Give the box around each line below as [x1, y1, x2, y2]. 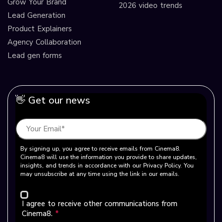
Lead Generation [7, 10, 65, 20]
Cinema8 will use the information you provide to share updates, [20, 153, 197, 161]
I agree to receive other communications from [22, 199, 177, 209]
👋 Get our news [15, 93, 90, 107]
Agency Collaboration [7, 37, 81, 47]
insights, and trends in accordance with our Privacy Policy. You [20, 161, 194, 169]
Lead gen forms [7, 50, 62, 60]
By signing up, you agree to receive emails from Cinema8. [20, 144, 180, 153]
